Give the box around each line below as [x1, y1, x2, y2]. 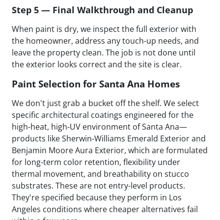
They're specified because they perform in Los [12, 192, 182, 203]
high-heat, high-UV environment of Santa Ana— [12, 121, 187, 133]
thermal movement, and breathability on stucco [12, 168, 189, 180]
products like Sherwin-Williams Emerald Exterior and [12, 133, 206, 144]
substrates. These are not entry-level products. [12, 180, 185, 192]
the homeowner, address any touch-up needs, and [12, 35, 199, 47]
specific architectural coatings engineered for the [12, 110, 193, 121]
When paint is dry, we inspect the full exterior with [12, 24, 196, 35]
